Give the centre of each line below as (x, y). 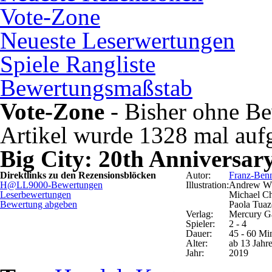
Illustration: (207, 185)
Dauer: (199, 233)
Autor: (198, 175)
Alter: (197, 243)
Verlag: (199, 214)
